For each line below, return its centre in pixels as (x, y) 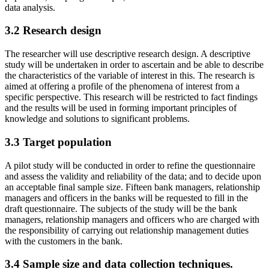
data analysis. (30, 7)
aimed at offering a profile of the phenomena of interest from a (122, 86)
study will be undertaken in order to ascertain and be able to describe (134, 65)
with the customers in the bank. (64, 241)
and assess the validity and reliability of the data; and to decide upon (133, 176)
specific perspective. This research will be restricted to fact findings (131, 97)
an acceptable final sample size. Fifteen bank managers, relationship (132, 187)
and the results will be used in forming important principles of (121, 108)
